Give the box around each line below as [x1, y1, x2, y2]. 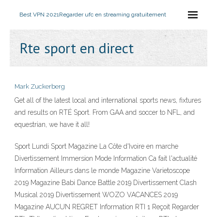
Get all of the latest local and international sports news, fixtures [15, 96, 201, 104]
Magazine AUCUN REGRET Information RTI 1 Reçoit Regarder [15, 203, 199, 211]
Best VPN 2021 [19, 11, 59, 18]
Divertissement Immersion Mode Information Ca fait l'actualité [15, 155, 197, 162]
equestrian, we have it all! [15, 121, 90, 128]
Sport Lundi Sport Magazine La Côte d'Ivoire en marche [15, 142, 178, 150]
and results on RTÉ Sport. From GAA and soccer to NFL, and [15, 108, 195, 116]
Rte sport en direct [19, 38, 134, 57]
